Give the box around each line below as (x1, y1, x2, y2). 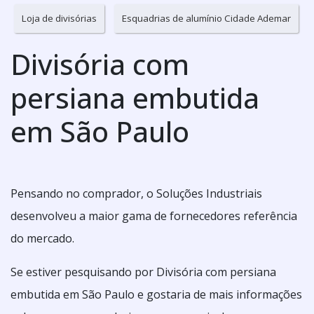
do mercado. (11, 231, 74, 246)
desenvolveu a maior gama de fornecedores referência (11, 208, 297, 224)
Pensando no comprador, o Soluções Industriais (11, 186, 262, 201)
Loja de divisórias (22, 12, 97, 25)
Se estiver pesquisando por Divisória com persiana (11, 264, 276, 280)
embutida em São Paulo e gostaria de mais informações (11, 287, 302, 302)
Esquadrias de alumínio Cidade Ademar (122, 12, 291, 25)
